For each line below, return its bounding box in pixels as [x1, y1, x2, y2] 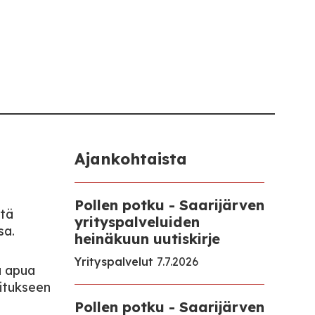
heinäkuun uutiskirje [75, 230, 220, 247]
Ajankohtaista [75, 149, 187, 169]
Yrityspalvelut [75, 255, 153, 269]
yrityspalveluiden [75, 213, 200, 231]
